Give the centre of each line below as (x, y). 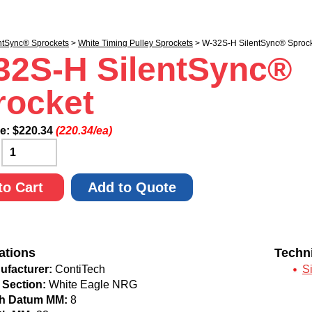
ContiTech (79, 269)
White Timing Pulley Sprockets (135, 43)
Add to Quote (132, 187)
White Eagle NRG (92, 284)
